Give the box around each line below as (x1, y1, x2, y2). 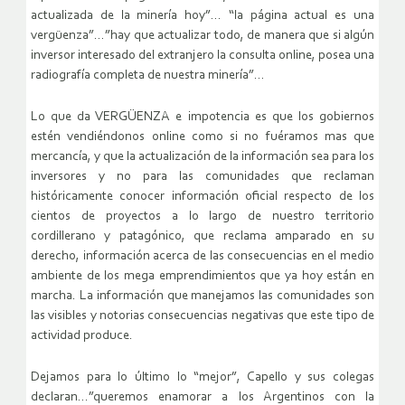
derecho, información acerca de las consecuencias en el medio (31, 250, 374, 264)
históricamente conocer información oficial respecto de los (31, 190, 374, 204)
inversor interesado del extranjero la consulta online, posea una (31, 49, 374, 63)
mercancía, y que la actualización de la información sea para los (31, 150, 374, 165)
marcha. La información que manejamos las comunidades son (31, 289, 374, 304)
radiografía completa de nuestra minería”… (31, 69, 265, 83)
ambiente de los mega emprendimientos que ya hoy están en (31, 269, 374, 284)
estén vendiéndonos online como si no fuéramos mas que (31, 130, 374, 145)
